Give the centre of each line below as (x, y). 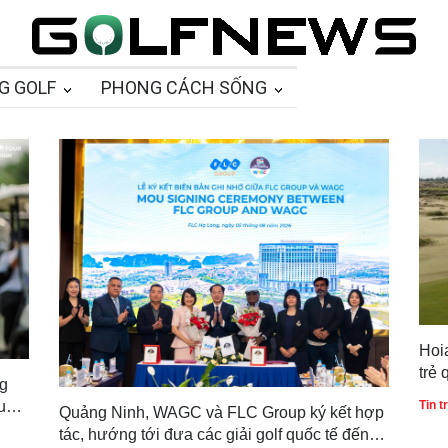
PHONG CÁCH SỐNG (184, 87)
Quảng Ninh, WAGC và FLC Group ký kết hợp (221, 412)
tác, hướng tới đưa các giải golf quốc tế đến (214, 434)
